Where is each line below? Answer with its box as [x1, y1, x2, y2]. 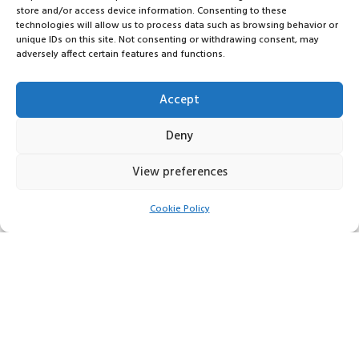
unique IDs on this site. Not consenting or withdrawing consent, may [16, 32, 319, 48]
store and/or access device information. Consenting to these [16, 3, 287, 19]
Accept [159, 90, 200, 110]
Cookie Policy [149, 201, 210, 217]
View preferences [131, 162, 228, 182]
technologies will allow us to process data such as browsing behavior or [16, 18, 338, 34]
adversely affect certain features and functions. [16, 46, 225, 63]
